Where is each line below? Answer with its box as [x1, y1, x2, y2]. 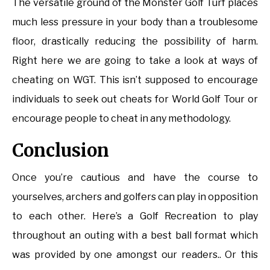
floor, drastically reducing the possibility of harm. [12, 36, 258, 48]
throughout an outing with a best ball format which [12, 230, 258, 242]
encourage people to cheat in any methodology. [12, 113, 231, 125]
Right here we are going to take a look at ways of [12, 55, 258, 67]
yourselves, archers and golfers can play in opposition [12, 191, 258, 203]
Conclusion [12, 139, 109, 162]
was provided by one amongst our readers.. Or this [12, 249, 258, 261]
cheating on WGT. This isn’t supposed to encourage [12, 74, 258, 86]
